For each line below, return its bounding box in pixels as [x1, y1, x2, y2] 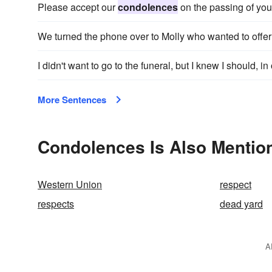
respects [38, 197, 74, 211]
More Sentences [38, 93, 106, 106]
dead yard [220, 197, 263, 211]
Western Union [38, 177, 102, 191]
